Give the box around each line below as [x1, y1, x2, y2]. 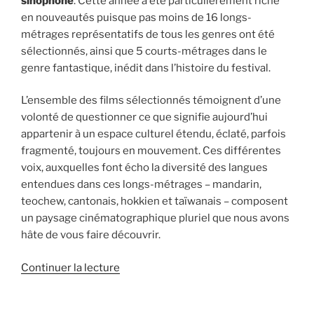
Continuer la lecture [21, 261, 120, 274]
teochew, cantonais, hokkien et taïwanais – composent [21, 195, 288, 208]
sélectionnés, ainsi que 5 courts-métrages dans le [21, 44, 267, 57]
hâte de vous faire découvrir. [21, 228, 161, 242]
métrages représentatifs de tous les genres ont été [21, 27, 275, 41]
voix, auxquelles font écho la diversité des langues [21, 161, 268, 175]
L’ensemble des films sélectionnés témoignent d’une [21, 94, 281, 107]
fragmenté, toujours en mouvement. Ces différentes [21, 144, 281, 158]
